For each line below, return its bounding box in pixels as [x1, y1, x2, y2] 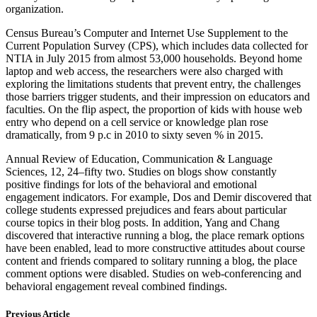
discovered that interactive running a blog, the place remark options [6, 229, 304, 242]
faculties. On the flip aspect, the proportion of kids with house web [6, 103, 302, 116]
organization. [6, 3, 64, 16]
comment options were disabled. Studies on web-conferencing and [6, 267, 301, 280]
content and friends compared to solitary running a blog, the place [6, 255, 297, 267]
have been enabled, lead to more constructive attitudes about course [6, 242, 305, 255]
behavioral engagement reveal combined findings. [6, 280, 227, 293]
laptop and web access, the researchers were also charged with [6, 65, 283, 78]
